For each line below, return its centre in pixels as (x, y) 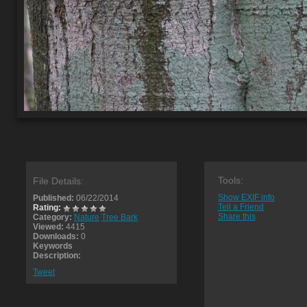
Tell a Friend (241, 207)
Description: (57, 256)
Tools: (231, 180)
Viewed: (48, 227)
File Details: (58, 181)
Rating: (47, 208)
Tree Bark (120, 217)
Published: (53, 198)
